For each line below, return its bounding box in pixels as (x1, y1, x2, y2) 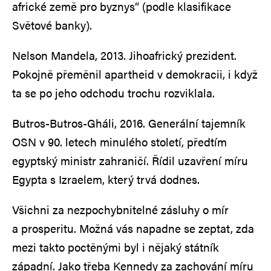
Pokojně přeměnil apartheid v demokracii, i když (12, 65, 258, 82)
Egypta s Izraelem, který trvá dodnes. (12, 171, 212, 188)
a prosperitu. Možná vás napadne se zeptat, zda (12, 220, 254, 237)
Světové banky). (12, 16, 101, 33)
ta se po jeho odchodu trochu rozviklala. (12, 84, 215, 101)
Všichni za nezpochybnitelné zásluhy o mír (12, 201, 229, 218)
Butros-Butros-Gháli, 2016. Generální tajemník (12, 114, 246, 131)
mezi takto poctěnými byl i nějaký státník (12, 238, 219, 255)
